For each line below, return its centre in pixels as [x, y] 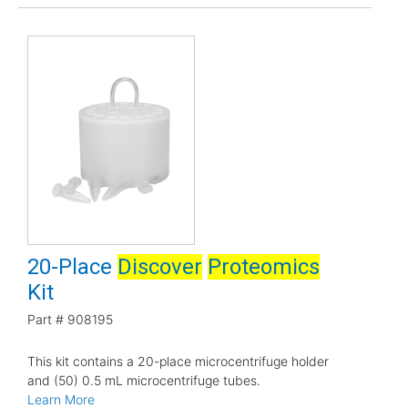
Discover [160, 266]
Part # [46, 319]
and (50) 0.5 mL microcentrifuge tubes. [144, 380]
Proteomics [264, 266]
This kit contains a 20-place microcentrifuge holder [178, 361]
